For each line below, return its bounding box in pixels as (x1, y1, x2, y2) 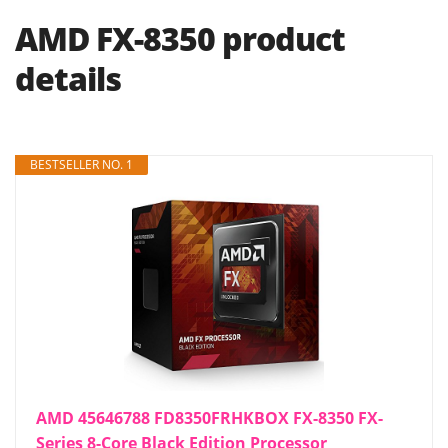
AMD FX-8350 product (15, 17, 345, 61)
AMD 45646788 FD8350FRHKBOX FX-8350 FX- (36, 407, 383, 430)
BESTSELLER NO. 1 (30, 156, 133, 174)
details (15, 57, 121, 101)
